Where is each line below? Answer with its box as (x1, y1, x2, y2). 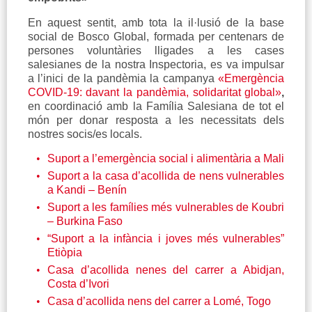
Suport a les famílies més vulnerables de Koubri (47, 201, 285, 214)
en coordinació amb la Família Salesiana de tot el (27, 100, 285, 113)
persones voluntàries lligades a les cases (27, 45, 285, 57)
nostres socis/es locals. (27, 128, 142, 141)
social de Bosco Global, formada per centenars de (27, 31, 285, 43)
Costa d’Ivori (47, 278, 109, 290)
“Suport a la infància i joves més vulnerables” (47, 233, 285, 245)
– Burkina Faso (47, 215, 123, 228)
